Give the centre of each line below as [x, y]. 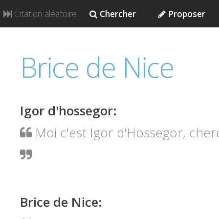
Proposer [186, 13]
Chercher [116, 13]
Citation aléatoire [44, 13]
